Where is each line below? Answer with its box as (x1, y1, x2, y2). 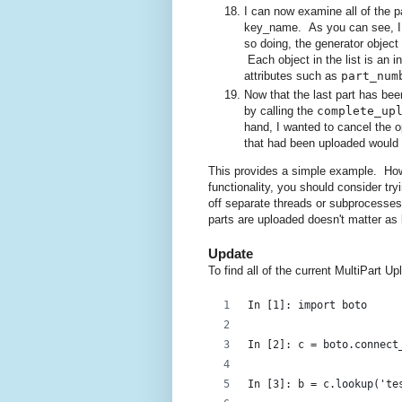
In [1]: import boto (248, 299, 367, 312)
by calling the (244, 104, 317, 118)
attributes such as (244, 68, 341, 83)
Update (208, 246, 253, 262)
